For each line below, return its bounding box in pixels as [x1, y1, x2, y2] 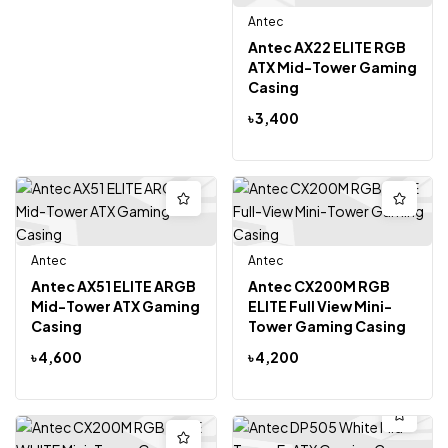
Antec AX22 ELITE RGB [247, 37, 406, 56]
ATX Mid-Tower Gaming [247, 57, 417, 76]
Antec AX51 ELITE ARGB [31, 276, 196, 295]
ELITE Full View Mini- [247, 296, 392, 315]
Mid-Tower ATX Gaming [31, 296, 200, 315]
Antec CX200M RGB [247, 276, 390, 295]
